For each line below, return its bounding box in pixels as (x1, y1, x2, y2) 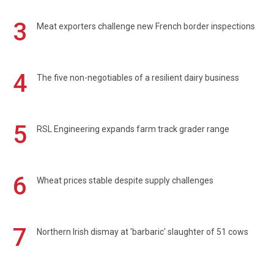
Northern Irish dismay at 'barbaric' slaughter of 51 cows (37, 226, 248, 237)
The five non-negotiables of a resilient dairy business (37, 72, 239, 83)
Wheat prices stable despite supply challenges (37, 175, 213, 185)
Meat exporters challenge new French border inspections (37, 21, 255, 31)
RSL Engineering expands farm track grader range (37, 124, 229, 134)
